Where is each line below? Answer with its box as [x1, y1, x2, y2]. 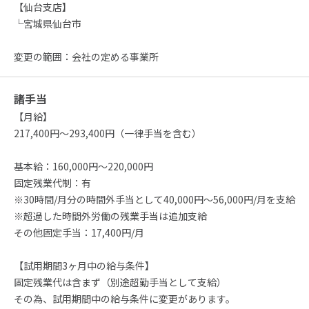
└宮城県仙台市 [14, 16, 81, 30]
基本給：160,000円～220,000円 [14, 159, 153, 173]
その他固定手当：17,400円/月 [14, 225, 144, 239]
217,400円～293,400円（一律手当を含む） [14, 126, 201, 140]
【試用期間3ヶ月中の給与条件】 [14, 258, 154, 272]
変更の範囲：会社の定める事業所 [14, 49, 159, 63]
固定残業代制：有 [14, 175, 91, 190]
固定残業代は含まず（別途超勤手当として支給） [14, 275, 226, 289]
